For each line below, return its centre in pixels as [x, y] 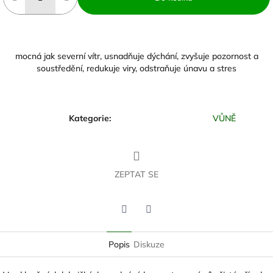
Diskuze [149, 245]
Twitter [138, 226]
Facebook [167, 226]
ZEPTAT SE [136, 175]
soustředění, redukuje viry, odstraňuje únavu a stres [136, 69]
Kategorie [89, 119]
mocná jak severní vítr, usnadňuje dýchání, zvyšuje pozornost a [136, 56]
